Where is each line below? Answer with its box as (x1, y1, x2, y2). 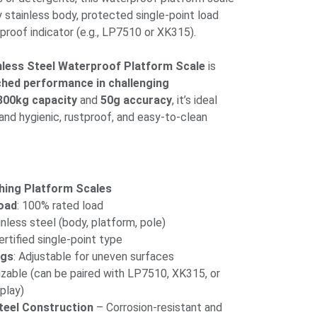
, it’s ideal (172, 93, 217, 108)
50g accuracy (100, 93, 172, 108)
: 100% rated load (17, 199, 103, 213)
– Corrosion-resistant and (93, 301, 222, 315)
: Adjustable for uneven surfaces (13, 250, 174, 264)
